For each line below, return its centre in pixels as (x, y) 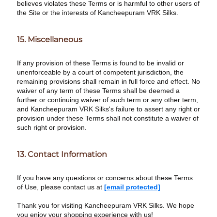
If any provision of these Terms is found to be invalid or (101, 63)
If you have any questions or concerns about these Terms (105, 178)
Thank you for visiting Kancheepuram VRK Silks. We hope (106, 205)
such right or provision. (52, 127)
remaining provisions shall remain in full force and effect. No (108, 81)
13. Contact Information (62, 154)
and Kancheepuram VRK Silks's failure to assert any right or (108, 109)
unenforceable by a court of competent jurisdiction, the (100, 72)
